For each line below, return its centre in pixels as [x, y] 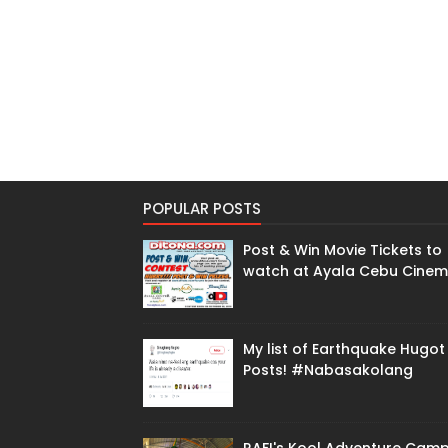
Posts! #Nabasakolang [328, 369]
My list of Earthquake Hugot [344, 348]
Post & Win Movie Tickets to [342, 249]
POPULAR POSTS [202, 208]
